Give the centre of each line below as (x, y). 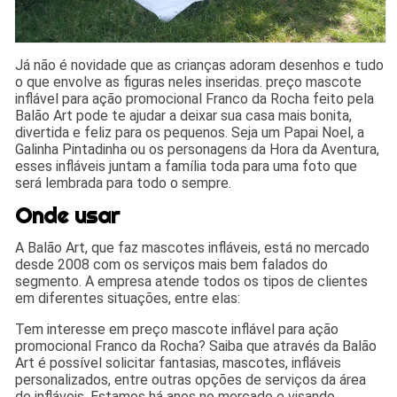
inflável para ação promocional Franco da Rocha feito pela (195, 99)
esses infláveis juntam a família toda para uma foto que (187, 167)
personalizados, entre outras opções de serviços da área (191, 380)
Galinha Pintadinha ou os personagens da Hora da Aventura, (198, 150)
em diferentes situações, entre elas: (128, 299)
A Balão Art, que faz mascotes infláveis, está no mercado (193, 248)
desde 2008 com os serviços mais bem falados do (172, 265)
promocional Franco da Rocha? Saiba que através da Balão (196, 346)
